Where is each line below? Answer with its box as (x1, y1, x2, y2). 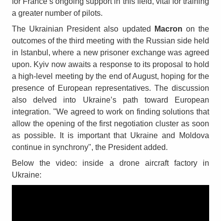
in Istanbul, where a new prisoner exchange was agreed (12, 48, 209, 57)
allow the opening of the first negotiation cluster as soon (12, 119, 209, 128)
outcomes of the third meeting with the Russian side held (12, 37, 209, 45)
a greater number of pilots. (12, 9, 103, 18)
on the (182, 25, 210, 34)
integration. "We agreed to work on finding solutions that (12, 108, 209, 116)
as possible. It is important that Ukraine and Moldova (12, 131, 209, 140)
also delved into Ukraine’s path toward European (12, 96, 209, 105)
